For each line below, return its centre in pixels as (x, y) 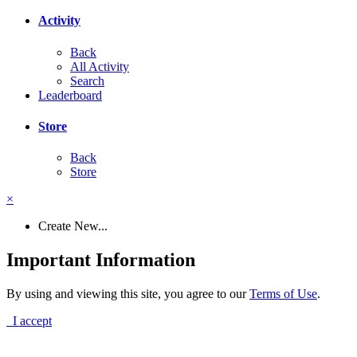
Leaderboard (70, 95)
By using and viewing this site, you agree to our (128, 293)
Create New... (73, 226)
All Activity (100, 66)
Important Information (101, 260)
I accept (29, 320)
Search (87, 80)
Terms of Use (283, 293)
